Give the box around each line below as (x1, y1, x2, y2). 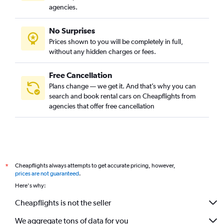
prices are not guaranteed (15, 170, 79, 177)
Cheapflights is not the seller (15, 197, 111, 207)
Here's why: (15, 182, 46, 189)
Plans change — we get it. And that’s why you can (49, 82, 196, 90)
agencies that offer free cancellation (49, 102, 154, 110)
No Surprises (49, 26, 95, 35)
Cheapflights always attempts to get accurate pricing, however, (15, 162, 175, 169)
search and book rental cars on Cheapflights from (49, 92, 195, 100)
